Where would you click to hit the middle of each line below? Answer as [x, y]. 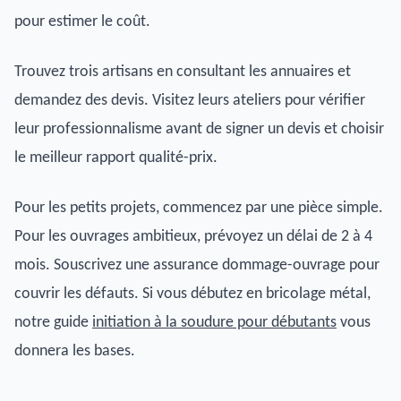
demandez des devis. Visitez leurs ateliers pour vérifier [190, 100]
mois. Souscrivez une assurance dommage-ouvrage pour [197, 265]
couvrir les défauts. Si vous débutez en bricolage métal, [192, 294]
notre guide [53, 322]
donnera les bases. [75, 351]
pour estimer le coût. [82, 21]
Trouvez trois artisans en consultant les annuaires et [183, 72]
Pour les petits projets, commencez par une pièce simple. [199, 208]
